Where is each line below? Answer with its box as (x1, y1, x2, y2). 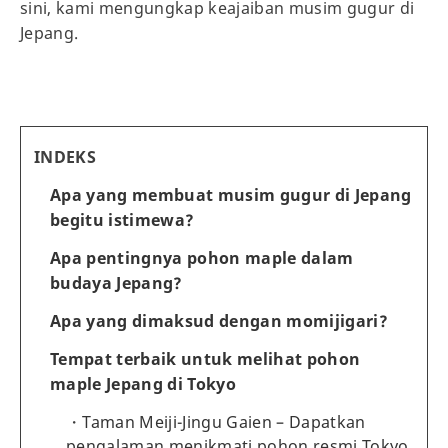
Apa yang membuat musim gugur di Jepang (50, 183, 412, 206)
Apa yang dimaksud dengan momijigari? (50, 309, 389, 332)
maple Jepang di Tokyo (50, 372, 237, 395)
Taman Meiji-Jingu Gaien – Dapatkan (82, 410, 366, 433)
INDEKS (34, 145, 97, 168)
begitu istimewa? (50, 208, 195, 231)
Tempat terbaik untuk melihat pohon (50, 347, 361, 370)
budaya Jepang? (50, 271, 183, 294)
